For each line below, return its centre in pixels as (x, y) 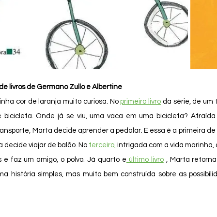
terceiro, (102, 145)
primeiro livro (140, 101)
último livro (145, 160)
